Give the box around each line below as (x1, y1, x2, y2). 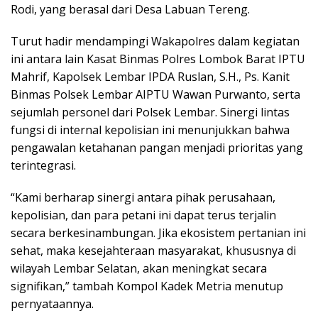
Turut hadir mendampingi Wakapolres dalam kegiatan (11, 33, 300, 49)
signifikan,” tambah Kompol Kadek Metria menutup (11, 278, 283, 294)
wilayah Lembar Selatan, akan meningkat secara (11, 260, 267, 276)
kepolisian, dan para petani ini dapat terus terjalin (11, 207, 276, 223)
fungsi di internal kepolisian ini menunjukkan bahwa (11, 121, 290, 138)
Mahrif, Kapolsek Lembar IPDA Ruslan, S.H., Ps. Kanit (11, 68, 290, 84)
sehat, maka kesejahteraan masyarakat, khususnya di (11, 242, 296, 258)
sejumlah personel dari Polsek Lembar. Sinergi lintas (11, 104, 290, 120)
